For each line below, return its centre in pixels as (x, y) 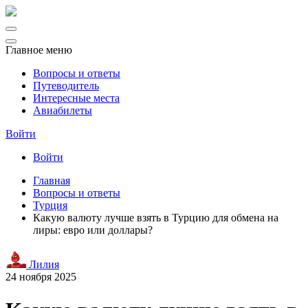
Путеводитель (66, 86)
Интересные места (76, 98)
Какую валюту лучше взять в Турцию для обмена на (156, 218)
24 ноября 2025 (41, 277)
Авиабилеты (63, 110)
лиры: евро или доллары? (93, 230)
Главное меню (39, 50)
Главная (52, 180)
